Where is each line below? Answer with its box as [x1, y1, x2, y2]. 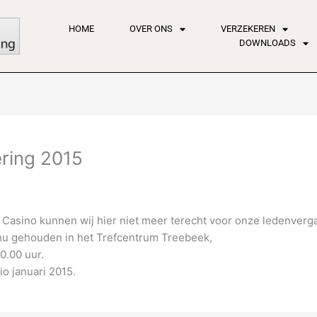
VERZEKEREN [220, 23, 275, 35]
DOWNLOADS [239, 38, 296, 49]
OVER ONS [129, 23, 173, 35]
